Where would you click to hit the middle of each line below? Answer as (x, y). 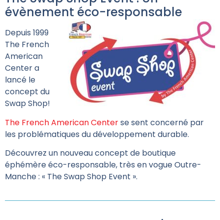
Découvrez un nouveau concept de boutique (90, 153)
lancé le (20, 80)
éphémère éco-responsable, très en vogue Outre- (103, 165)
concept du (27, 92)
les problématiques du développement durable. (97, 134)
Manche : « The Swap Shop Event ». (71, 177)
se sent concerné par (161, 122)
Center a (22, 68)
